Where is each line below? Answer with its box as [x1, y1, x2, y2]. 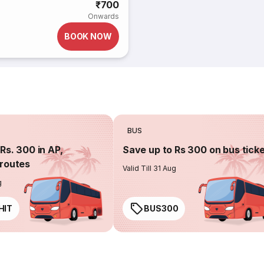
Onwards [87, 12, 119, 21]
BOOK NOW [64, 31, 112, 41]
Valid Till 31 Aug [123, 164, 177, 173]
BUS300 [144, 203, 179, 213]
